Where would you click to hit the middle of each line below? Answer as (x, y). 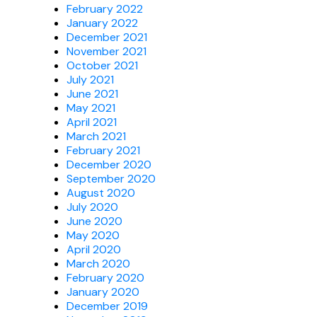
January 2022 (102, 23)
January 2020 (103, 292)
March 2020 (98, 263)
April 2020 (94, 249)
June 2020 (94, 221)
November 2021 (106, 51)
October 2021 (102, 65)
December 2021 (107, 37)
